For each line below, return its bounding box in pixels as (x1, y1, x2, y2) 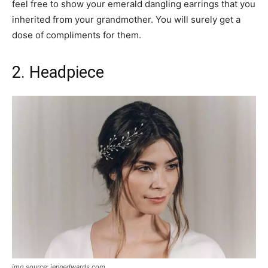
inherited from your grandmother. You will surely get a (12, 14, 240, 25)
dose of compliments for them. (12, 29, 141, 41)
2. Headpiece (12, 63, 104, 82)
